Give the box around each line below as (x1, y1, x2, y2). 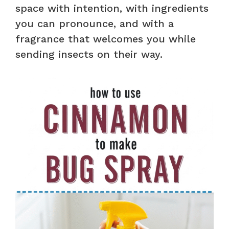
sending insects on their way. (15, 48, 163, 60)
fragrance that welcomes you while (15, 32, 196, 45)
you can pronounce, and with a (15, 17, 174, 30)
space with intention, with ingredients (15, 2, 209, 14)
